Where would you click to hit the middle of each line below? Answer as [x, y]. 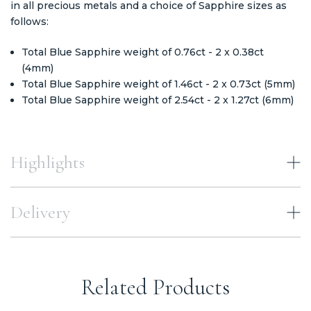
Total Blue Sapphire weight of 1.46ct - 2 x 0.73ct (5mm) [159, 84]
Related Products [155, 287]
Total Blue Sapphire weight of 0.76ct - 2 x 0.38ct [143, 52]
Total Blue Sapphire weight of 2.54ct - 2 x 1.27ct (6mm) [159, 100]
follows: [30, 21]
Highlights [48, 162]
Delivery [40, 212]
